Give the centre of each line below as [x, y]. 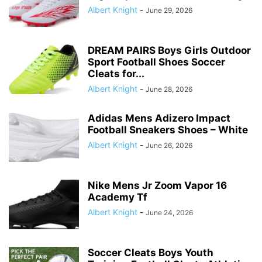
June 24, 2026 [169, 212]
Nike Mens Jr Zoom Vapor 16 [157, 185]
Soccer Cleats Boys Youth [151, 252]
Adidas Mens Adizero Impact [159, 118]
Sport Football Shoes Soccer [156, 62]
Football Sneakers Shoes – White [168, 130]
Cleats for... [116, 73]
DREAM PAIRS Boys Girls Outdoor [169, 50]
